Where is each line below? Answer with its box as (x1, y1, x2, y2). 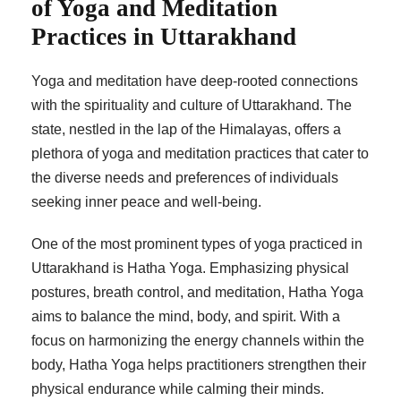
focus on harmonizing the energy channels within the (31, 333, 364, 349)
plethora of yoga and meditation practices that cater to (31, 146, 369, 162)
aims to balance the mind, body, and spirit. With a (31, 309, 340, 325)
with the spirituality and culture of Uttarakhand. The (31, 98, 352, 114)
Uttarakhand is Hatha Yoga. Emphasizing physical (31, 260, 349, 277)
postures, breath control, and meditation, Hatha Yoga (31, 285, 363, 301)
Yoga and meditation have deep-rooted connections (31, 73, 358, 90)
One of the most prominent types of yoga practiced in (31, 236, 363, 252)
